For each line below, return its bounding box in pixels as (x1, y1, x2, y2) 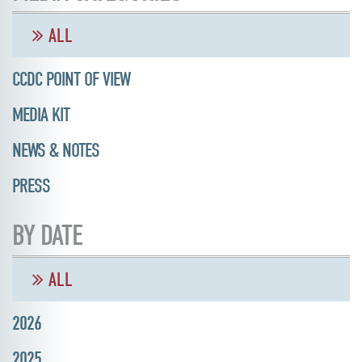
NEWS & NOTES (12, 138, 99, 162)
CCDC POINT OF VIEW (12, 67, 130, 90)
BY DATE (12, 218, 82, 252)
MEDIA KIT (12, 103, 69, 126)
